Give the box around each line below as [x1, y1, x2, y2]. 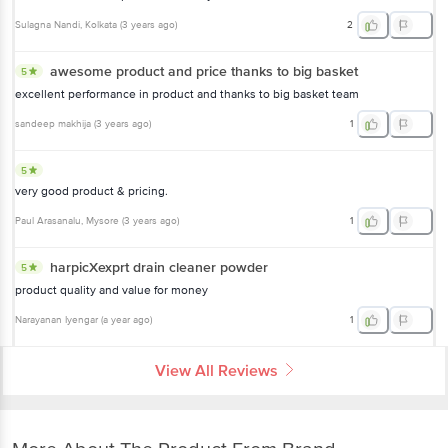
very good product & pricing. [15, 183, 168, 199]
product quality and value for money [15, 282, 208, 298]
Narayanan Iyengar [15, 313, 98, 326]
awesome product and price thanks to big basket [50, 62, 358, 80]
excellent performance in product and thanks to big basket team [15, 86, 359, 102]
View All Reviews [155, 360, 278, 381]
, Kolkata [80, 18, 117, 31]
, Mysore [81, 214, 119, 227]
